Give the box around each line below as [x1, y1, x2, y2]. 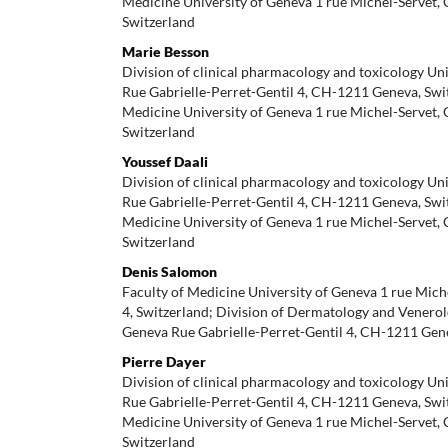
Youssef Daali [122, 152, 208, 170]
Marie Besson [122, 42, 209, 60]
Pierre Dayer [122, 352, 206, 370]
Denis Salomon [122, 262, 217, 280]
